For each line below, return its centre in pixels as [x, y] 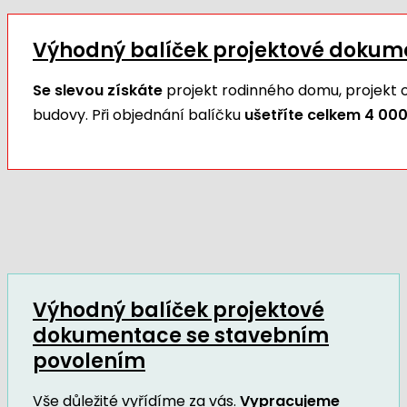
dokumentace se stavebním [181, 335]
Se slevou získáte [98, 90]
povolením [89, 361]
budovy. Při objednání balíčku [137, 114]
